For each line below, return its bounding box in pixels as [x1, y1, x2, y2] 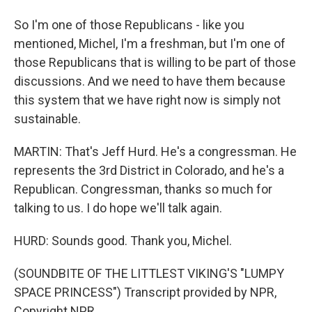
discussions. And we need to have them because [14, 74, 286, 88]
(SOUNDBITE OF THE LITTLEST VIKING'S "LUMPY [14, 266, 284, 281]
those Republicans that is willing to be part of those [14, 55, 296, 70]
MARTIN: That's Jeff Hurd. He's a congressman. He [14, 144, 297, 159]
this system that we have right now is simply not [14, 93, 281, 107]
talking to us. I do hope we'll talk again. [14, 201, 222, 215]
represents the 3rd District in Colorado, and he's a [14, 163, 284, 178]
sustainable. [14, 111, 81, 126]
